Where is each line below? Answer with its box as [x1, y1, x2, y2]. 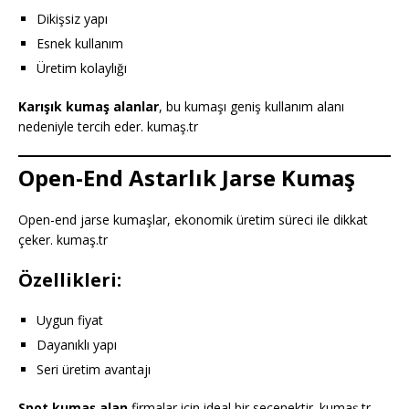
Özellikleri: [18, 267, 121, 292]
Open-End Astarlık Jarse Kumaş [18, 162, 355, 193]
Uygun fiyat [37, 310, 103, 329]
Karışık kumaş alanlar [18, 97, 159, 115]
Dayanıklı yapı [37, 335, 117, 353]
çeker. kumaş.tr [18, 230, 108, 248]
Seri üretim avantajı [37, 360, 151, 378]
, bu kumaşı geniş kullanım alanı [159, 97, 344, 115]
